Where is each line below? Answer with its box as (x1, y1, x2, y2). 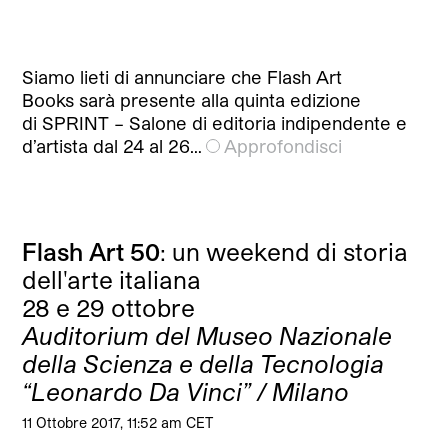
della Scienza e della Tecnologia (22, 349, 385, 379)
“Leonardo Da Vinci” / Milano (22, 377, 350, 407)
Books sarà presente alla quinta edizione (22, 89, 362, 112)
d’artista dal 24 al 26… (22, 135, 203, 158)
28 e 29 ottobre (22, 293, 196, 323)
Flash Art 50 (22, 237, 161, 267)
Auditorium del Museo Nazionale (22, 321, 393, 351)
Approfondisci (224, 135, 343, 158)
